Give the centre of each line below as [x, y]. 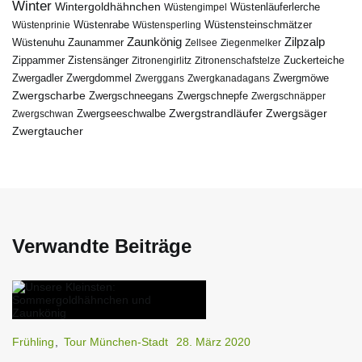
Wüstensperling [167, 25]
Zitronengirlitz [162, 60]
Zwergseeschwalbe [121, 113]
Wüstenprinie [41, 25]
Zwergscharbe [49, 95]
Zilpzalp [305, 42]
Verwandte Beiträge [102, 246]
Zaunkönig [154, 42]
